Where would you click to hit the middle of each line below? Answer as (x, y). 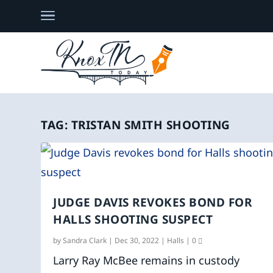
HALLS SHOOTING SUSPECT (133, 219)
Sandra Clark (85, 240)
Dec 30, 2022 (137, 240)
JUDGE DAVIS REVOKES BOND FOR (153, 202)
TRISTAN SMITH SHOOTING (151, 125)
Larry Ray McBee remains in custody (147, 260)
